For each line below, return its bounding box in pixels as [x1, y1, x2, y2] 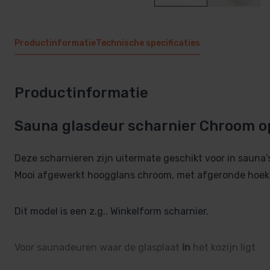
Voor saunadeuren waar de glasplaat [14, 241, 182, 253]
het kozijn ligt [190, 241, 256, 253]
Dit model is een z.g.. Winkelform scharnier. [14, 205, 209, 217]
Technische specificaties [96, 38, 200, 49]
